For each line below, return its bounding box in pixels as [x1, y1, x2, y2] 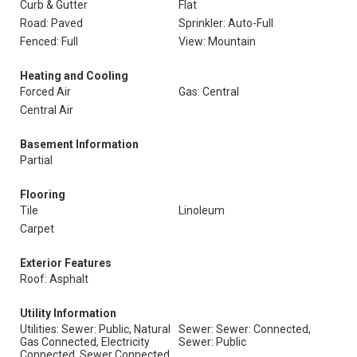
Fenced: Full [20, 35, 78, 48]
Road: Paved [20, 17, 83, 29]
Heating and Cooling [20, 69, 128, 82]
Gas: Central [178, 85, 239, 98]
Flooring [20, 188, 65, 201]
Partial [20, 154, 53, 167]
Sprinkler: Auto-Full [178, 17, 273, 29]
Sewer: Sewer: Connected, [178, 323, 311, 335]
